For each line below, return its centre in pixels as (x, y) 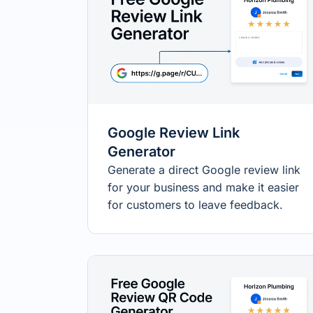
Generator (141, 152)
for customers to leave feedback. (195, 205)
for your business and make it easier (203, 188)
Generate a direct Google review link (204, 170)
